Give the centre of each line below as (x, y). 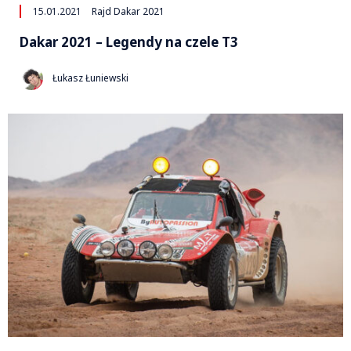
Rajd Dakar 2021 (128, 11)
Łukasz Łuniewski (90, 78)
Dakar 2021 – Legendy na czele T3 (129, 42)
